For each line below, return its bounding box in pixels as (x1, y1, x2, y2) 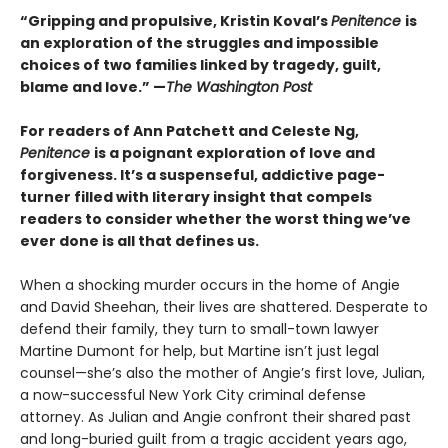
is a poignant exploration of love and (94, 143, 375, 164)
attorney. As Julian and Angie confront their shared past (20, 407, 411, 428)
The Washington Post (166, 77, 312, 98)
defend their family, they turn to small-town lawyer (20, 319, 379, 340)
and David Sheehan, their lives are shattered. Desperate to (20, 297, 428, 318)
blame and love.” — (20, 77, 166, 98)
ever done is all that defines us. (20, 231, 259, 252)
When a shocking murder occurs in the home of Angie (20, 275, 400, 296)
